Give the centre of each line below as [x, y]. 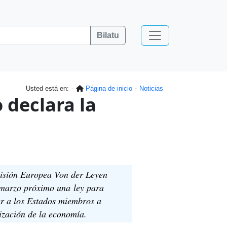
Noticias [151, 88]
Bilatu [108, 35]
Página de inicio [109, 88]
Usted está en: [47, 88]
